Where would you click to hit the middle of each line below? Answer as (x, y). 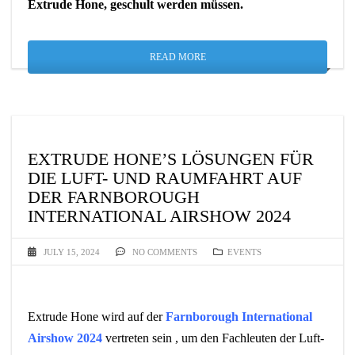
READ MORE (177, 57)
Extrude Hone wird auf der (97, 316)
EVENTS (244, 252)
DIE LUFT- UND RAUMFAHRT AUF (165, 177)
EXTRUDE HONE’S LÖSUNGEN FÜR (171, 158)
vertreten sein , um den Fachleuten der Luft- (213, 338)
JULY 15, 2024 (72, 252)
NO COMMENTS (164, 252)
